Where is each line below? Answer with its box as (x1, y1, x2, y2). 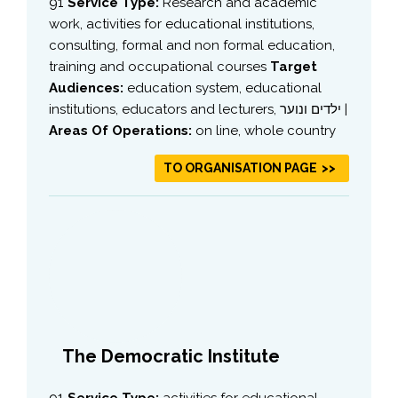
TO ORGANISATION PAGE (163, 160, 317, 175)
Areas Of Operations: (49, 122, 195, 139)
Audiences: (49, 79, 127, 96)
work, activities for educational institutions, (49, 15, 314, 32)
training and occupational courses (49, 58, 270, 75)
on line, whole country (195, 122, 336, 139)
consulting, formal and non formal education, (49, 36, 335, 53)
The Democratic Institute (62, 345, 280, 367)
